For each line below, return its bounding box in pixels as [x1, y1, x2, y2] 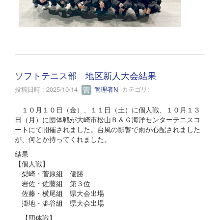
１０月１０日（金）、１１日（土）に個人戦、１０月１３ [15, 105, 200, 115]
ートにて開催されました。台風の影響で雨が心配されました [15, 124, 200, 135]
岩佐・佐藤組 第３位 [15, 178, 90, 189]
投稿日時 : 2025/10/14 [15, 84, 82, 94]
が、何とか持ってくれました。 [15, 134, 111, 144]
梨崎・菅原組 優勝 [15, 168, 90, 179]
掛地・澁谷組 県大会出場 [15, 198, 104, 208]
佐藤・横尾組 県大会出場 [15, 188, 104, 198]
